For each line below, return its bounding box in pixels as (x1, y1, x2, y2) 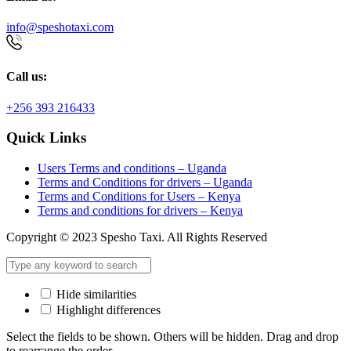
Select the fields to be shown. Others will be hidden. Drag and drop (6, 329, 338, 343)
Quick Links (6, 129, 86, 147)
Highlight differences (53, 302, 161, 317)
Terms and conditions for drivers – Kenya (38, 203, 243, 217)
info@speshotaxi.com (6, 20, 114, 34)
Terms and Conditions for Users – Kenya (38, 189, 241, 203)
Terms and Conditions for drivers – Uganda (38, 175, 252, 189)
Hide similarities (53, 287, 136, 301)
